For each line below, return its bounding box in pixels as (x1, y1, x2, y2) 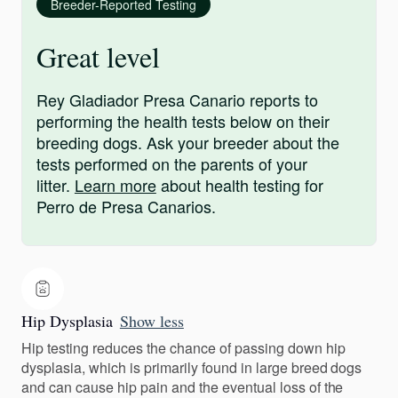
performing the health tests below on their (36, 109, 330, 133)
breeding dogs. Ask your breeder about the (36, 131, 339, 155)
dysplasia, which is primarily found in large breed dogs (21, 357, 362, 378)
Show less (119, 310, 184, 332)
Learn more (74, 173, 156, 197)
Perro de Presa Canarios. (36, 195, 216, 219)
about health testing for (155, 173, 323, 197)
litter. (36, 173, 75, 197)
